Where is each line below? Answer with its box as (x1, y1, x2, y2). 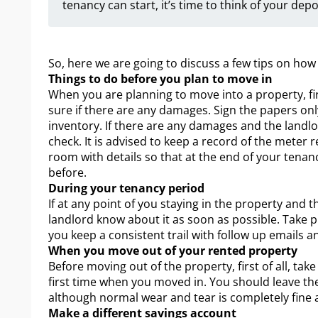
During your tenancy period (48, 180, 204, 196)
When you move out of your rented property (48, 242, 297, 258)
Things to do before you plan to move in (48, 70, 275, 87)
